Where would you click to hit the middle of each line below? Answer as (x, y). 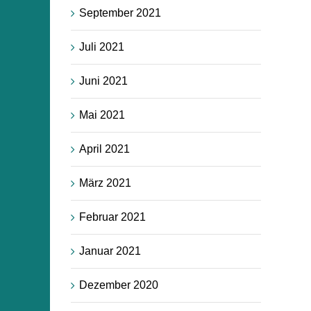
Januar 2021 (110, 251)
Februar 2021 (112, 217)
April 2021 (104, 149)
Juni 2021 (103, 81)
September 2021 (120, 12)
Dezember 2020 (119, 285)
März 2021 (105, 183)
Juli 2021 (102, 47)
